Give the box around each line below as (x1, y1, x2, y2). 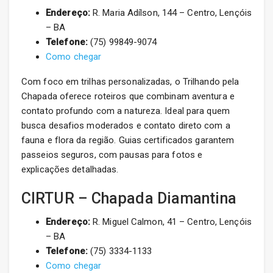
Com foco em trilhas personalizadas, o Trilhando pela (21, 76, 239, 88)
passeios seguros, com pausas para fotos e (21, 149, 203, 161)
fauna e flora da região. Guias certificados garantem (21, 135, 235, 146)
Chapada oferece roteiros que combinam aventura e (21, 91, 235, 102)
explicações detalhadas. (21, 164, 119, 175)
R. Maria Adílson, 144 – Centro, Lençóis (90, 7, 252, 19)
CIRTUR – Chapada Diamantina (21, 190, 236, 208)
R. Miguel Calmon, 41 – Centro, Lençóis (90, 216, 252, 228)
